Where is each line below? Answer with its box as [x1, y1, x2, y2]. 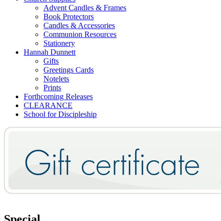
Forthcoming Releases [24, 92, 93, 101]
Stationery [43, 39, 75, 48]
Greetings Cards [43, 66, 94, 74]
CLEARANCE [24, 101, 73, 110]
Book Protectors [43, 12, 94, 21]
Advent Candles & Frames [43, 3, 126, 12]
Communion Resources [43, 30, 116, 39]
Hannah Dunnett [24, 48, 75, 57]
